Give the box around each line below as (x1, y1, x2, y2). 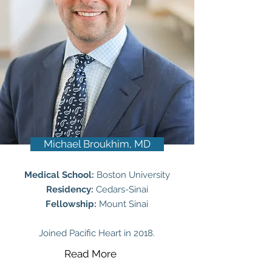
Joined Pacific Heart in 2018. (39, 228, 155, 239)
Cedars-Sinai (93, 184, 148, 195)
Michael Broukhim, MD (44, 138, 151, 150)
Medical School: (24, 169, 97, 180)
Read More (64, 248, 117, 260)
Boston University (96, 169, 170, 180)
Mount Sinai (97, 199, 148, 209)
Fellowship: (46, 199, 97, 209)
